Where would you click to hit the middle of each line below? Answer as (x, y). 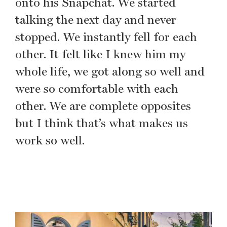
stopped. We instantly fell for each (106, 37)
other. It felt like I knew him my (100, 54)
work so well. (50, 140)
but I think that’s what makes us (102, 123)
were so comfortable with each (97, 88)
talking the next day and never (96, 20)
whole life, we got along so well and (110, 71)
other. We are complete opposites (103, 106)
